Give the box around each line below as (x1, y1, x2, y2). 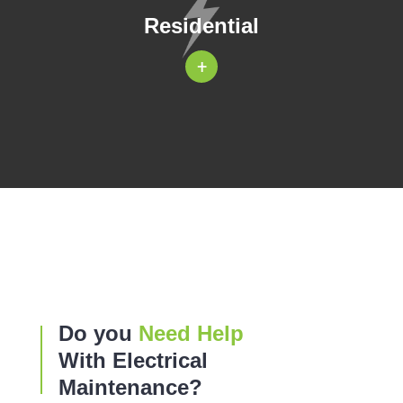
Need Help (139, 321, 244, 345)
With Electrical (58, 348, 208, 372)
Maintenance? (58, 375, 202, 399)
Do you (58, 321, 139, 345)
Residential (144, 13, 259, 38)
